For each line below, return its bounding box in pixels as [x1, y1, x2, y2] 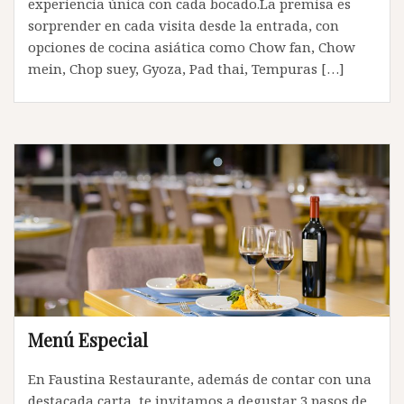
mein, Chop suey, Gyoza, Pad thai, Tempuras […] [28, 60, 344, 78]
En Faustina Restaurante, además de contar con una [28, 369, 372, 388]
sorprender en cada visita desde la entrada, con [28, 16, 339, 34]
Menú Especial [28, 326, 148, 352]
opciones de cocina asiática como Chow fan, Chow [28, 38, 355, 56]
